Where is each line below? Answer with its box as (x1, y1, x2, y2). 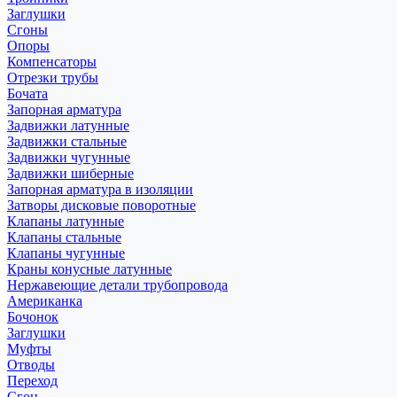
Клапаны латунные (7, 213, 124, 229)
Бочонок (7, 308, 58, 324)
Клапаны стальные (7, 229, 121, 245)
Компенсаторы (7, 53, 97, 69)
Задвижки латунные (7, 117, 129, 133)
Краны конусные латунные (7, 261, 172, 276)
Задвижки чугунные (7, 149, 130, 165)
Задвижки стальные (7, 133, 127, 149)
